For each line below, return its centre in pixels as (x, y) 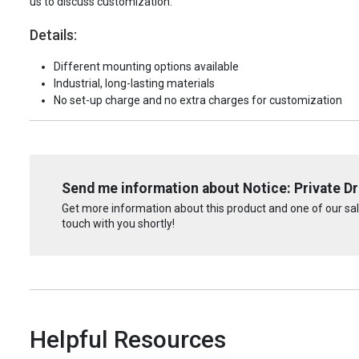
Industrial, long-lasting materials (134, 84)
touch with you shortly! (118, 223)
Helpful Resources (128, 339)
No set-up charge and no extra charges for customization (198, 101)
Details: (53, 35)
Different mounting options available (146, 67)
